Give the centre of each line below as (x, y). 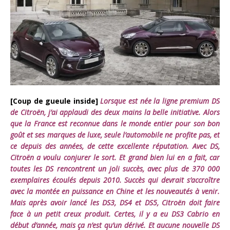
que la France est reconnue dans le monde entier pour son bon (115, 124)
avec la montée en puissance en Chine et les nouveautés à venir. (115, 191)
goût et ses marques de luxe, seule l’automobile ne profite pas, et (115, 135)
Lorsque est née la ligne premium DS (159, 101)
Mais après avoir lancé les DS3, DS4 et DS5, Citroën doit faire (115, 203)
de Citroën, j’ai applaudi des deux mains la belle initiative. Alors (115, 112)
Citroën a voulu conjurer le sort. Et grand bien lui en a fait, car (115, 158)
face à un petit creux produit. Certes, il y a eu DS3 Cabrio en (115, 214)
